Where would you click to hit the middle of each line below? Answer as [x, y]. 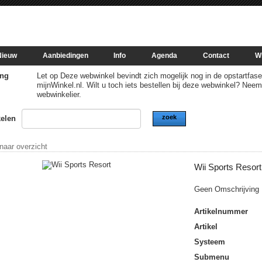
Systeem [210, 242]
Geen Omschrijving [227, 189]
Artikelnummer [221, 211]
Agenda [165, 56]
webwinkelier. [59, 94]
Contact [216, 56]
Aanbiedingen [65, 56]
